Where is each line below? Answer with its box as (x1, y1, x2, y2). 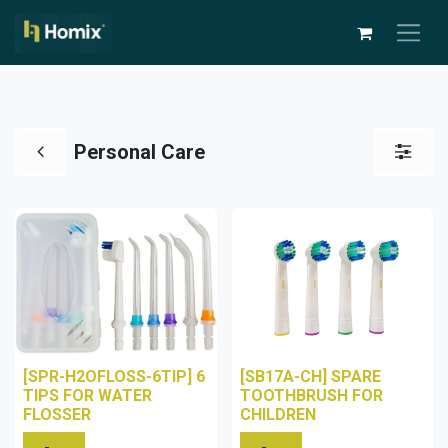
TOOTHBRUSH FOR (239, 385, 383, 405)
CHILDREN (239, 404, 316, 424)
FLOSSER (23, 404, 91, 424)
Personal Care (74, 139, 205, 164)
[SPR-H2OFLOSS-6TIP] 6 (23, 366, 205, 386)
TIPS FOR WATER (23, 385, 152, 405)
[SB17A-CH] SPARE (239, 366, 381, 386)
